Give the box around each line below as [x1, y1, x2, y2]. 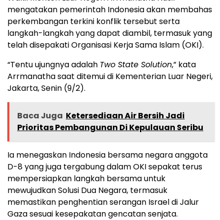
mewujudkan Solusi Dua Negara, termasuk [7, 185, 167, 196]
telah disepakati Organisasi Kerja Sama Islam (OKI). [7, 39, 204, 51]
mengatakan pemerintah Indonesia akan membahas [7, 4, 212, 16]
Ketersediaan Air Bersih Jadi [66, 110, 185, 122]
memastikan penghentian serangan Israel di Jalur [7, 196, 199, 208]
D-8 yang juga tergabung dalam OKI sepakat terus [7, 161, 202, 173]
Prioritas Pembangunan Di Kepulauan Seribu [17, 122, 203, 134]
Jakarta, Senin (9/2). [7, 82, 85, 94]
